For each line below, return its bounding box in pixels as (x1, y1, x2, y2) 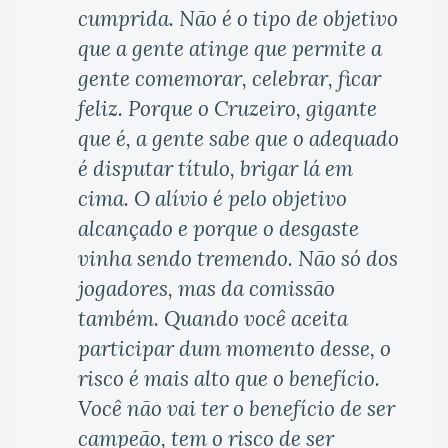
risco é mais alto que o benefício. (78, 365, 380, 393)
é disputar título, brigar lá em (78, 155, 353, 183)
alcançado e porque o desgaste (78, 215, 359, 243)
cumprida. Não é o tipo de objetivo (78, 5, 398, 33)
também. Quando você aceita (78, 305, 348, 333)
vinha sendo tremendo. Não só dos (78, 245, 398, 273)
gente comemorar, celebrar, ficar (78, 65, 381, 93)
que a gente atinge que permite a (78, 35, 382, 63)
